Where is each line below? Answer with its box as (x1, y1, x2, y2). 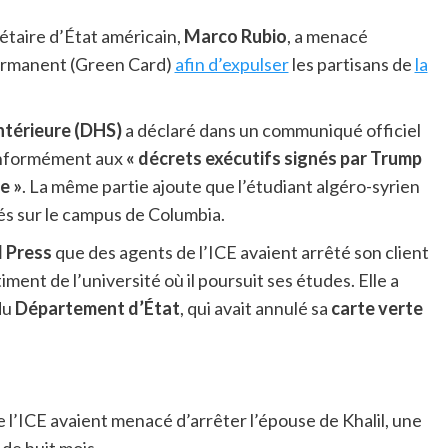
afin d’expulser (174, 53, 289, 76)
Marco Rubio (183, 25, 287, 48)
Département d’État (14, 297, 180, 320)
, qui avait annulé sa (179, 297, 331, 320)
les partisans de (288, 53, 415, 76)
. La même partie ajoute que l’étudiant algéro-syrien (21, 175, 420, 198)
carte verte (330, 297, 423, 320)
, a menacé (286, 25, 368, 48)
